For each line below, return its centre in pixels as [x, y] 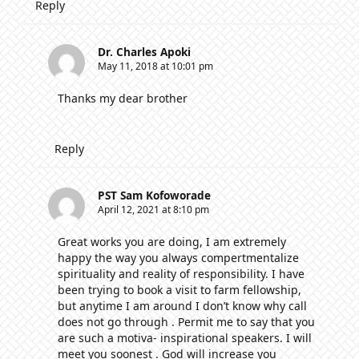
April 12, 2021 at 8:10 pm [153, 210]
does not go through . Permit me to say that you [186, 322]
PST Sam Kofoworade [154, 196]
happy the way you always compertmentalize [178, 258]
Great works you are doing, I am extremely [172, 242]
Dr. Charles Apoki [144, 52]
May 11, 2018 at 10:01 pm [155, 67]
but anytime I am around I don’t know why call [182, 306]
